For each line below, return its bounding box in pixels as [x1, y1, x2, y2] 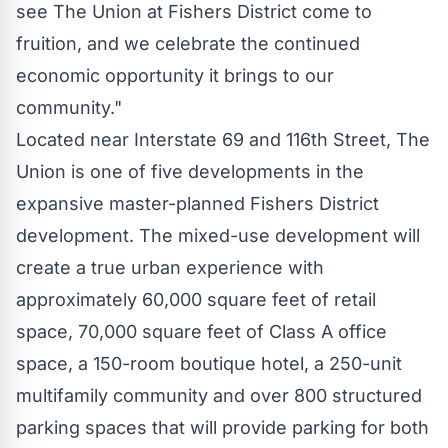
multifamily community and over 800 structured [16, 384, 422, 406]
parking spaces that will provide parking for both [16, 416, 429, 438]
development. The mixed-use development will [16, 224, 420, 246]
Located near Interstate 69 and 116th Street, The [16, 128, 430, 150]
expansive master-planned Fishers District [16, 192, 379, 214]
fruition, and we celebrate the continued [16, 32, 360, 54]
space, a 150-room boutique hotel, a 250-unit [16, 352, 402, 374]
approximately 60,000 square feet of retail [16, 288, 376, 310]
